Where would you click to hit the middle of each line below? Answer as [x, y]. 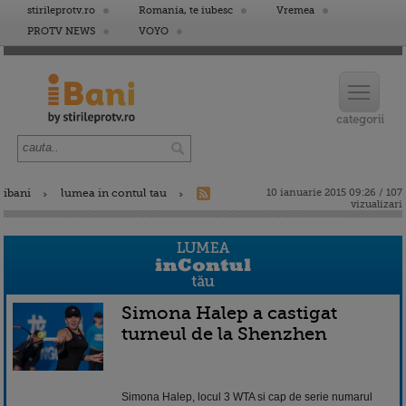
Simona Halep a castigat [229, 313]
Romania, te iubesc [186, 10]
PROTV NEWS [61, 31]
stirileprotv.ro [61, 10]
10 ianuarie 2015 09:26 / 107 [334, 193]
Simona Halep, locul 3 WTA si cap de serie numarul [247, 396]
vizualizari [377, 204]
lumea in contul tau [114, 193]
